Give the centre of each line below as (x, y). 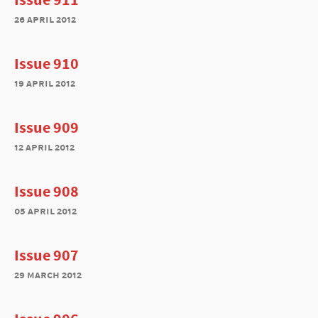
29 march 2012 (48, 274)
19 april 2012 (45, 83)
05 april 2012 (45, 210)
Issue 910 (46, 63)
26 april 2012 (45, 19)
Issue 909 (46, 127)
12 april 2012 (44, 147)
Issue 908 (46, 191)
